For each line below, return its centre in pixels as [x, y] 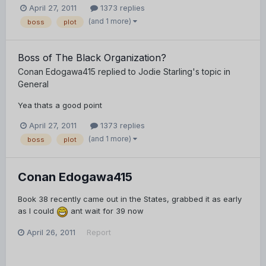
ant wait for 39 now [106, 211]
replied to [117, 72]
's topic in [211, 72]
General [33, 84]
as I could [37, 211]
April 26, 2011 [51, 232]
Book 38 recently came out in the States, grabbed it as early [130, 199]
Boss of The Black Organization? [92, 58]
